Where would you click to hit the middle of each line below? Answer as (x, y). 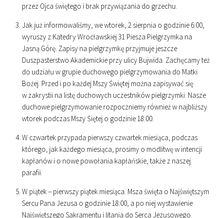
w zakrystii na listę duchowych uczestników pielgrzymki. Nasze (114, 95)
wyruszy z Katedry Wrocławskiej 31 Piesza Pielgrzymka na (107, 37)
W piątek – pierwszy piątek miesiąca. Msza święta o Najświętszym (116, 191)
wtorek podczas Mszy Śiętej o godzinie (80, 118)
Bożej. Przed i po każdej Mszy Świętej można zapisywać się (108, 83)
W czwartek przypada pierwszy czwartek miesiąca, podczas (110, 137)
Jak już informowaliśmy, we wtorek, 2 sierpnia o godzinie (106, 25)
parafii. (32, 173)
